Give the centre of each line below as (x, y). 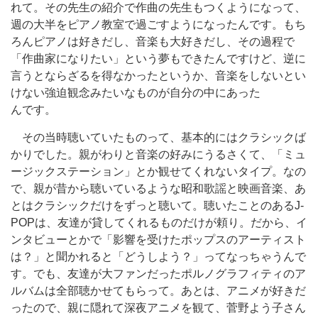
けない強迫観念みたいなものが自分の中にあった (136, 93)
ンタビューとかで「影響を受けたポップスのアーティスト (158, 240)
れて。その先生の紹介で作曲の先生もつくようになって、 (158, 7)
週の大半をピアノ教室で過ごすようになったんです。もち (158, 24)
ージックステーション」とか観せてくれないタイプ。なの (158, 171)
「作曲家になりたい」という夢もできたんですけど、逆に (158, 59)
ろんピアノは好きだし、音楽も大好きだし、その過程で (153, 42)
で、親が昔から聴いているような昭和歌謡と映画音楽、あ (158, 188)
